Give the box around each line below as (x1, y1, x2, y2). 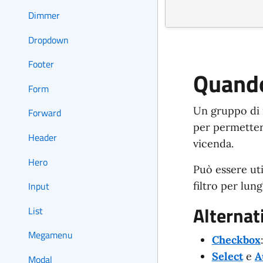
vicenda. (193, 137, 234, 150)
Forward (28, 106, 61, 120)
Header (28, 130, 57, 145)
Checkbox (211, 233, 261, 247)
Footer (28, 57, 54, 72)
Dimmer (28, 8, 60, 23)
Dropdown (28, 32, 69, 47)
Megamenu (28, 228, 73, 242)
